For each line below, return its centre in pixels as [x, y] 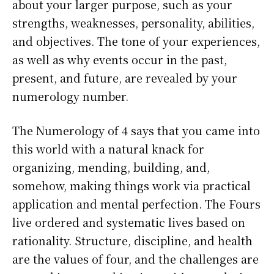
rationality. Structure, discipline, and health [132, 241]
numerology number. [70, 96]
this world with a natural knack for [108, 149]
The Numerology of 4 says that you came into [136, 131]
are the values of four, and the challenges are [135, 259]
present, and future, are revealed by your [125, 78]
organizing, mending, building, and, [111, 167]
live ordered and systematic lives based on [129, 222]
